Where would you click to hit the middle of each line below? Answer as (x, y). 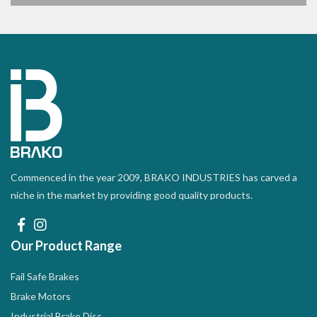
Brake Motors (41, 296)
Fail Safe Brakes (45, 277)
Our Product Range (66, 246)
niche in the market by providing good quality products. (132, 195)
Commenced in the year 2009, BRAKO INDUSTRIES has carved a (154, 178)
